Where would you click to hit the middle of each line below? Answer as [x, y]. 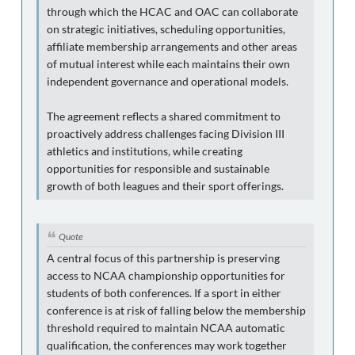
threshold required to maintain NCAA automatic [166, 328]
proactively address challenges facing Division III [166, 134]
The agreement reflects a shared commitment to [164, 116]
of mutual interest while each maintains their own [168, 64]
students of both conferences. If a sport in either [164, 293]
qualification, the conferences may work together [167, 345]
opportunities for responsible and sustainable [158, 168]
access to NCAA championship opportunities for [166, 275]
